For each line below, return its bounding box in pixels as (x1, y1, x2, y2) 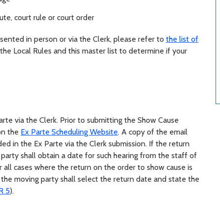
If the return (149, 139, 190, 149)
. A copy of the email (118, 127, 188, 137)
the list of (166, 34, 198, 44)
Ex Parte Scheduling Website (21, 127, 118, 137)
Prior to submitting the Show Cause (60, 115, 179, 125)
